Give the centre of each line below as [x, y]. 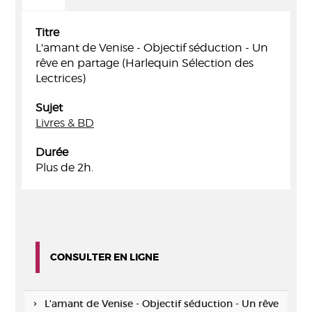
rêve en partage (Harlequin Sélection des [145, 63]
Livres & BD [65, 123]
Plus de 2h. [64, 167]
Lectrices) [61, 78]
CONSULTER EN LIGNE [104, 257]
